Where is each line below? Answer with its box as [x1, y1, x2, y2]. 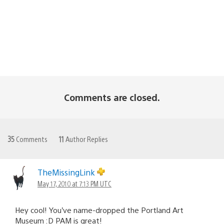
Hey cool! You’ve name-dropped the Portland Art [15, 204, 183, 214]
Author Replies [64, 133, 108, 143]
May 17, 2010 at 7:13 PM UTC [37, 178, 111, 188]
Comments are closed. [64, 91, 160, 103]
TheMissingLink [37, 166, 97, 177]
